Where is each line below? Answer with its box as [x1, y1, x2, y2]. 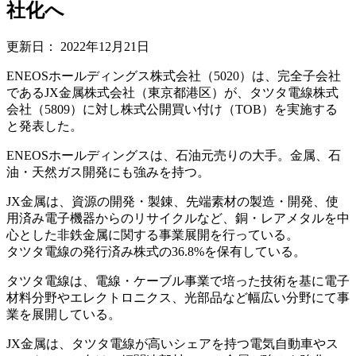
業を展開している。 [6, 307, 121, 321]
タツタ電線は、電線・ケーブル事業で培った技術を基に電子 [6, 273, 350, 288]
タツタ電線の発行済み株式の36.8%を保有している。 [6, 244, 306, 258]
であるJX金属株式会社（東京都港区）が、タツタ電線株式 [6, 85, 339, 99]
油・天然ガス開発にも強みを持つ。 [6, 164, 210, 179]
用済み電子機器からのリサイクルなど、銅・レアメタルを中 [6, 211, 350, 225]
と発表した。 [6, 118, 83, 133]
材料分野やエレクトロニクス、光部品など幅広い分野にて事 [6, 290, 350, 304]
